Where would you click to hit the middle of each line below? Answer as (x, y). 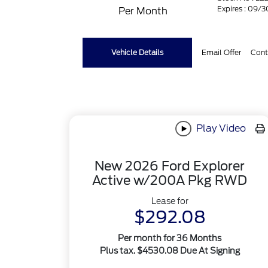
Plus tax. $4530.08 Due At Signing (170, 251)
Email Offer (222, 52)
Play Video (220, 128)
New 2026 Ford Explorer (170, 166)
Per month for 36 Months (170, 238)
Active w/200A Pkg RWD (170, 181)
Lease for (170, 201)
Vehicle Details (138, 52)
